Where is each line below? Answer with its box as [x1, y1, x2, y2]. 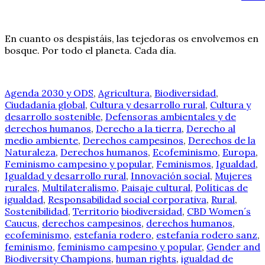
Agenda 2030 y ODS [5, 86, 93, 99]
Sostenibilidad [5, 205, 68, 217]
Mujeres [215, 169, 252, 182]
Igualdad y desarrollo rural [5, 169, 126, 182]
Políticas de [195, 181, 248, 193]
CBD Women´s [187, 205, 251, 217]
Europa [222, 146, 256, 158]
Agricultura [98, 86, 150, 99]
